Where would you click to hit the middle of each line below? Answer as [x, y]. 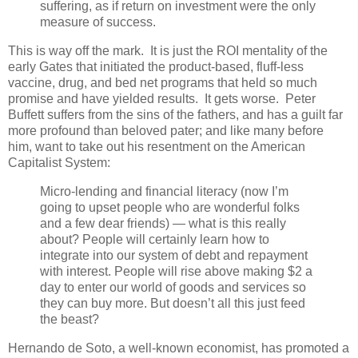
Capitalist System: [59, 163]
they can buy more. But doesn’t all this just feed [173, 303]
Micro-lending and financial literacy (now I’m [164, 191]
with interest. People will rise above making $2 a [176, 271]
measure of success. [98, 22]
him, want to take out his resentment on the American [157, 147]
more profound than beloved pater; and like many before [166, 131]
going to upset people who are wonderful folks [170, 207]
